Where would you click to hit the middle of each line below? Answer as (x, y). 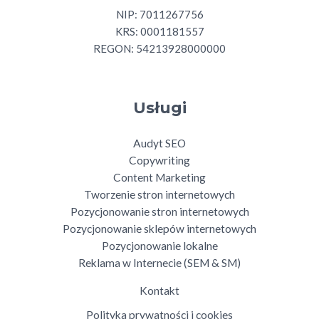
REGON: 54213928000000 (159, 48)
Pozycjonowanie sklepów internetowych (159, 228)
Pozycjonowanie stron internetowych (159, 211)
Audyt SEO (159, 143)
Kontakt (159, 290)
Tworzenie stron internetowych (159, 194)
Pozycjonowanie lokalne (159, 245)
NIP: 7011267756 (159, 14)
